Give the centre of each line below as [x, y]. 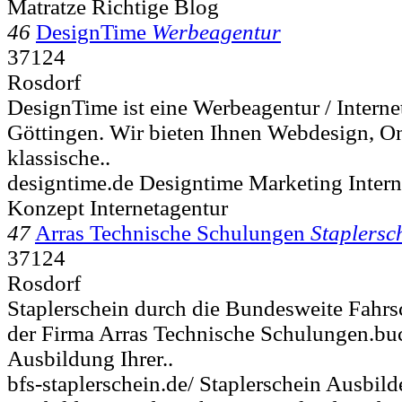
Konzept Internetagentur [118, 207]
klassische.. [59, 157]
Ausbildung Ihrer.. [90, 358]
